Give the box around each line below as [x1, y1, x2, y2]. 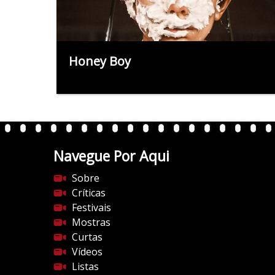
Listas [72, 259, 99, 273]
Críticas [72, 185, 106, 199]
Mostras [72, 215, 110, 229]
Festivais [72, 200, 111, 214]
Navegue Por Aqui [53, 145, 169, 166]
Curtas [72, 230, 103, 244]
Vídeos [72, 244, 103, 258]
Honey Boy [69, 52, 131, 69]
